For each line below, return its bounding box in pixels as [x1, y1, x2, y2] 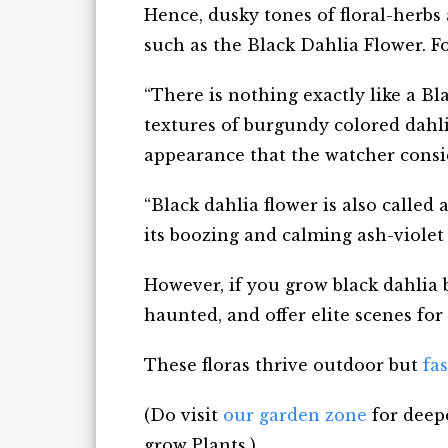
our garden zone [223, 404, 367, 425]
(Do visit [144, 404, 223, 425]
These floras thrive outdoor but [144, 354, 423, 375]
